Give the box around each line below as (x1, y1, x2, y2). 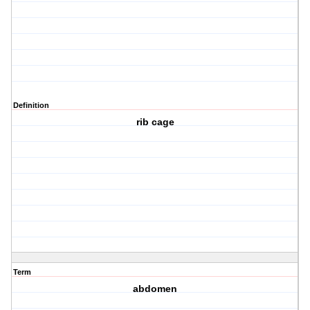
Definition (13, 101, 49, 110)
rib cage (136, 116, 174, 128)
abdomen (133, 283, 178, 295)
